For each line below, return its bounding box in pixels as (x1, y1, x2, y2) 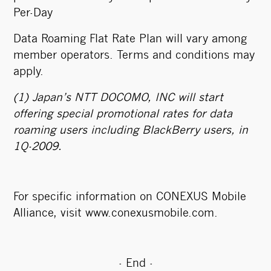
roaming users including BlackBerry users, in (13, 126, 248, 136)
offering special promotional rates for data (13, 109, 232, 120)
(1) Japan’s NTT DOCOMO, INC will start (13, 93, 223, 103)
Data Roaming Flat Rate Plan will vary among (13, 34, 247, 45)
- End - (118, 259, 153, 269)
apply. (13, 67, 44, 77)
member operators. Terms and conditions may (13, 51, 255, 61)
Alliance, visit (13, 209, 85, 219)
